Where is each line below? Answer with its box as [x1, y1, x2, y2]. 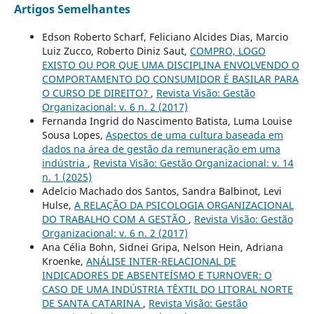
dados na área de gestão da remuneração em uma [41, 142, 280, 156]
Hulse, [41, 198, 74, 212]
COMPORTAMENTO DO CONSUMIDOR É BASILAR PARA [41, 72, 299, 86]
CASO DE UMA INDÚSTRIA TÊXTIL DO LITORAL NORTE [41, 282, 293, 296]
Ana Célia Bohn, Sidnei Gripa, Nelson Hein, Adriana [41, 240, 283, 254]
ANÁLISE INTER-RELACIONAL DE [86, 254, 236, 268]
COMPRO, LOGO [189, 44, 266, 58]
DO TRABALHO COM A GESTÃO [41, 212, 189, 226]
